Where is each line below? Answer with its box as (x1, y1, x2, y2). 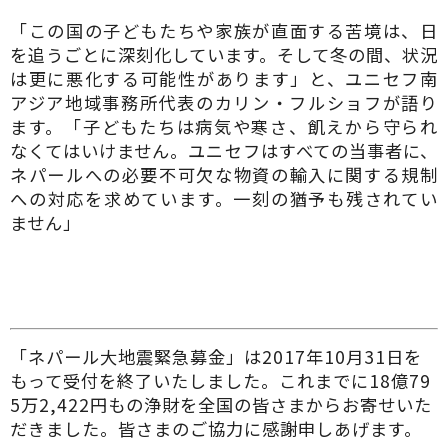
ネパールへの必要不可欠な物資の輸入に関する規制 (10, 162, 438, 187)
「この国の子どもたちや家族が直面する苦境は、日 (10, 18, 438, 43)
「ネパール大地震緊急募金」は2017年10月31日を (10, 344, 422, 369)
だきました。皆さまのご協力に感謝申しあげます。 (10, 416, 422, 441)
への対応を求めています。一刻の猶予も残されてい (10, 186, 438, 211)
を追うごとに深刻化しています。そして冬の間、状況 (10, 42, 438, 67)
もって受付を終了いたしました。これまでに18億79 (10, 368, 431, 393)
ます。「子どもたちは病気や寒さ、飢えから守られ (10, 114, 438, 139)
